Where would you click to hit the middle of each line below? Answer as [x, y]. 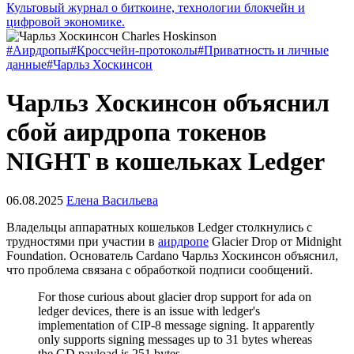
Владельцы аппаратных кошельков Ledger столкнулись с [159, 227]
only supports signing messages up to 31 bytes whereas [175, 339]
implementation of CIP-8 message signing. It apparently [176, 325]
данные [26, 64]
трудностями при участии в [82, 241]
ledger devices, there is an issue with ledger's [149, 311]
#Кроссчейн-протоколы [134, 50]
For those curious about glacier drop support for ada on [175, 296]
